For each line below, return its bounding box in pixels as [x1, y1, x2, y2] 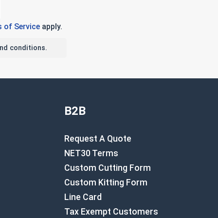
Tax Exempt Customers [64, 207, 158, 217]
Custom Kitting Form [64, 178, 147, 187]
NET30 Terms [64, 148, 118, 158]
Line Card [64, 192, 102, 202]
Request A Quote [64, 134, 131, 144]
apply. [39, 22, 62, 31]
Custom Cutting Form [64, 163, 151, 173]
